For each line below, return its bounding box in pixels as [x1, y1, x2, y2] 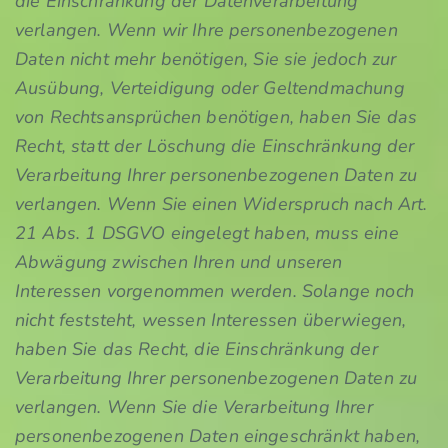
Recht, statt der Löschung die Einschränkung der [15, 134, 415, 158]
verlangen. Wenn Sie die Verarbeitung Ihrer [15, 395, 373, 419]
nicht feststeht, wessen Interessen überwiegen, [15, 308, 407, 332]
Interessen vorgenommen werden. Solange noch [15, 279, 414, 303]
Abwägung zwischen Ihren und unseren [15, 250, 343, 274]
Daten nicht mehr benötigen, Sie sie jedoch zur [15, 47, 397, 71]
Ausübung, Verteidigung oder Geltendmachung [15, 76, 405, 100]
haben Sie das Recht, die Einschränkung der [15, 337, 378, 361]
